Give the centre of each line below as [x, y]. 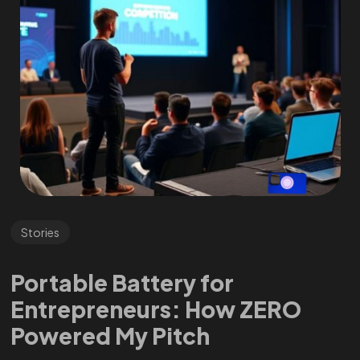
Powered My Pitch [110, 335]
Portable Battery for [122, 282]
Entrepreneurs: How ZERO [155, 309]
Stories [40, 233]
